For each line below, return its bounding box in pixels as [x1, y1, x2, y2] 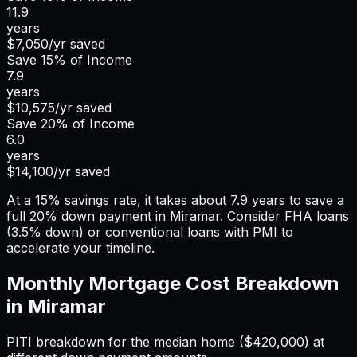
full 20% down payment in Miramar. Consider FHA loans [6, 208, 349, 225]
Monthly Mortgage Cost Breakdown [6, 272, 339, 296]
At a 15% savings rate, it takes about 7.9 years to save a [6, 192, 344, 209]
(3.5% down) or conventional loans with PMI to [6, 224, 293, 241]
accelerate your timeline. [6, 240, 155, 257]
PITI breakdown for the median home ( [6, 334, 244, 351]
